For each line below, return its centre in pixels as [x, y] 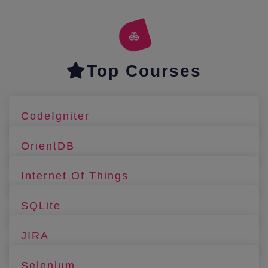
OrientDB [48, 146]
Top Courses [144, 71]
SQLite [41, 205]
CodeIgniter [55, 116]
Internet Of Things [75, 176]
